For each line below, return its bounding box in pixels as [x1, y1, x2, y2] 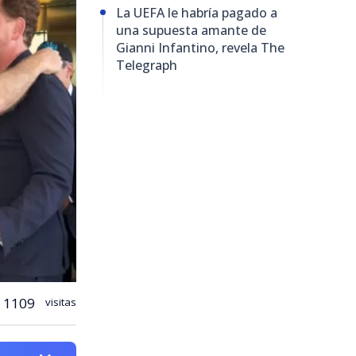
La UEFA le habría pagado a [116, 4, 277, 22]
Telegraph [116, 56, 177, 75]
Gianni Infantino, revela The [116, 39, 284, 57]
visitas [43, 295, 76, 310]
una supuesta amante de [116, 21, 266, 40]
